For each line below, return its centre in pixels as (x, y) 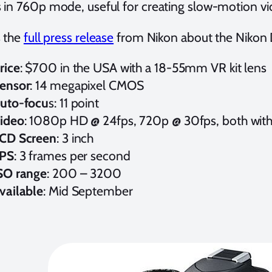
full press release (69, 37)
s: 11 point (74, 103)
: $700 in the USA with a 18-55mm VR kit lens (143, 67)
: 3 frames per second (72, 155)
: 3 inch (75, 138)
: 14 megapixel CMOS (87, 85)
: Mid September (88, 191)
